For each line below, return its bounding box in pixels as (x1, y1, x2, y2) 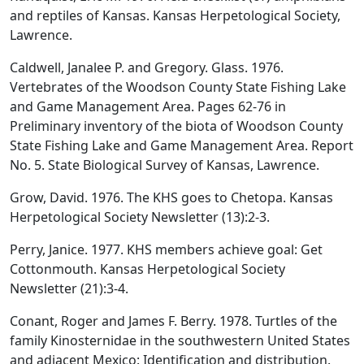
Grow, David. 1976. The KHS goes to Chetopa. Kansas (10, 188, 333, 206)
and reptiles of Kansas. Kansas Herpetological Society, (10, 6, 340, 24)
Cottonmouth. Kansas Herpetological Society (10, 259, 285, 278)
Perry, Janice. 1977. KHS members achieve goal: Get (10, 240, 323, 258)
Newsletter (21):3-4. (10, 279, 128, 297)
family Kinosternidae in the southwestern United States (10, 331, 350, 349)
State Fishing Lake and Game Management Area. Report (10, 136, 353, 154)
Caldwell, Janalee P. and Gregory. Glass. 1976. (10, 58, 284, 76)
